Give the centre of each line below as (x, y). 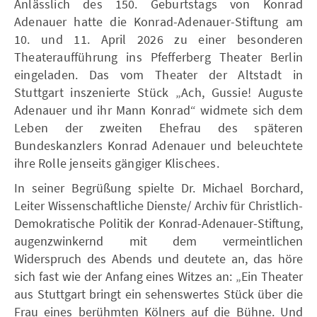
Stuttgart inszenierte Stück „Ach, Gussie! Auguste (158, 92)
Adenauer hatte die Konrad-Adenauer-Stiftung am (158, 21)
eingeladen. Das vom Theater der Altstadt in (158, 74)
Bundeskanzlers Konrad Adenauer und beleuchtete (158, 145)
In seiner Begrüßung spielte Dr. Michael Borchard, (158, 188)
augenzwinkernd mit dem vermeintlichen (158, 241)
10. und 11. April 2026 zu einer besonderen (158, 39)
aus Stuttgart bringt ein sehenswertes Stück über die (158, 294)
